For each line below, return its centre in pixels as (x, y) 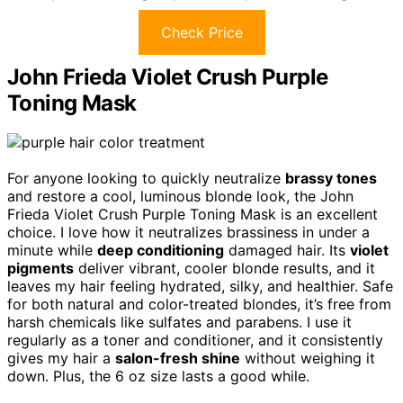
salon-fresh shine (178, 358)
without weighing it (308, 358)
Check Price (201, 32)
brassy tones (331, 179)
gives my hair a (61, 358)
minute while (52, 251)
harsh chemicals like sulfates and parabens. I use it (179, 322)
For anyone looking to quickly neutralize (146, 179)
